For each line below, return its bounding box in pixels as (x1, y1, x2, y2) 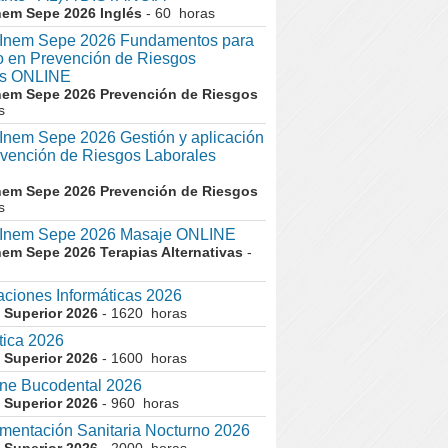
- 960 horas (98, 395, 179, 411)
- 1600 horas (98, 350, 187, 366)
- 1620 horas (98, 305, 187, 321)
